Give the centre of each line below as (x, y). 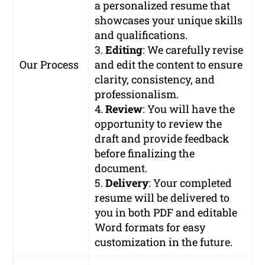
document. (121, 168)
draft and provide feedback (162, 138)
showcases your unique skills (169, 20)
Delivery (127, 182)
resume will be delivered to (162, 197)
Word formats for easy (150, 227)
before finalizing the (145, 153)
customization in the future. (164, 242)
